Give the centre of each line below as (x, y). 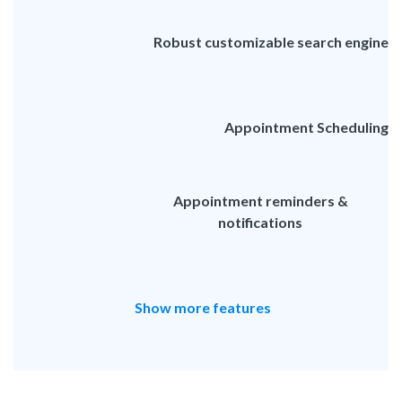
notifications (261, 223)
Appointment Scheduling (306, 127)
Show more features (203, 307)
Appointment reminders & (260, 201)
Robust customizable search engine (271, 42)
